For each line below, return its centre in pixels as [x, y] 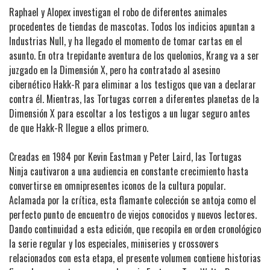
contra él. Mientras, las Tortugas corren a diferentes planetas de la [134, 99]
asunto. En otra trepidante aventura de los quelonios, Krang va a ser [134, 55]
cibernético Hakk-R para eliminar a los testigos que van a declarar [133, 84]
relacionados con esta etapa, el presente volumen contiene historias [135, 258]
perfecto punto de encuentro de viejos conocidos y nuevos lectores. [133, 214]
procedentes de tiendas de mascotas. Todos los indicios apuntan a [132, 26]
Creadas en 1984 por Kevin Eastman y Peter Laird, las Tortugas [125, 156]
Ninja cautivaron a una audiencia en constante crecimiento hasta [129, 171]
